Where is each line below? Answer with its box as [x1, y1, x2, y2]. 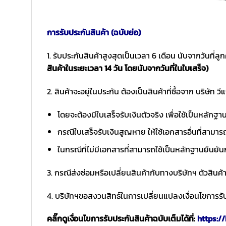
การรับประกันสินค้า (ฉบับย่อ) [47, 26, 141, 39]
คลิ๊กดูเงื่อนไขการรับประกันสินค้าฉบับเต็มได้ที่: [47, 212, 197, 225]
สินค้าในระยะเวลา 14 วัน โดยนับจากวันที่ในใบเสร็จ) [47, 62, 208, 75]
